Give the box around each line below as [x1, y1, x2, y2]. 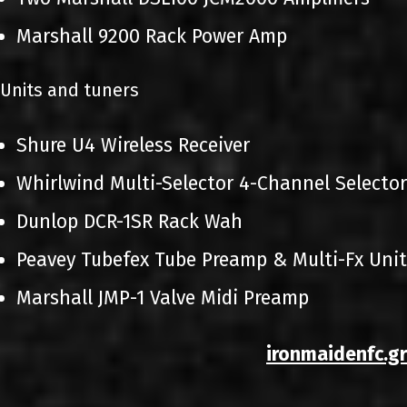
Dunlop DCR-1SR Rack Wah [15, 210, 243, 233]
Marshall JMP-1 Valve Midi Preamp [15, 286, 309, 310]
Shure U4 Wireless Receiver [15, 134, 250, 157]
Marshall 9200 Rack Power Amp [15, 25, 287, 48]
